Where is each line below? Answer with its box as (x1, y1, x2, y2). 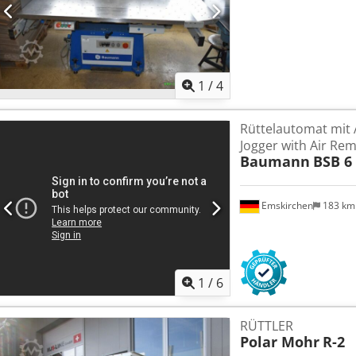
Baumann (239, 152, 310, 172)
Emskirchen (258, 199, 313, 213)
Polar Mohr (239, 332, 319, 352)
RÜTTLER (239, 317, 293, 335)
